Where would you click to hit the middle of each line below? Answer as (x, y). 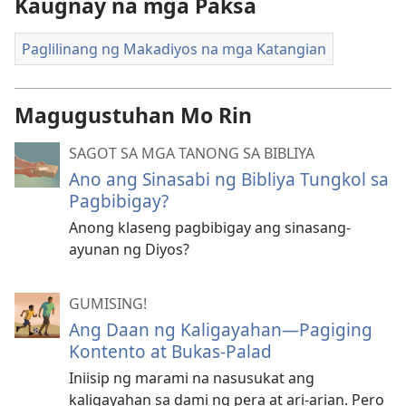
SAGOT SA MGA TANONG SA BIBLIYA (192, 153)
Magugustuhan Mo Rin (133, 115)
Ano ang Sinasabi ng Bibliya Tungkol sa (229, 179)
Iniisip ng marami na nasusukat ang (192, 377)
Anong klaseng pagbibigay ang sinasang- (210, 227)
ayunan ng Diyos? (129, 249)
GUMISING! (108, 303)
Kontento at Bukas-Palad (170, 351)
